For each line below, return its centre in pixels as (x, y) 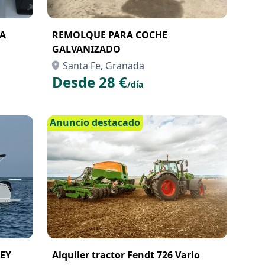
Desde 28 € (90, 82)
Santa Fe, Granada (104, 66)
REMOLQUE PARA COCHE (110, 35)
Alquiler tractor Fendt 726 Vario (126, 255)
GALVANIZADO (86, 49)
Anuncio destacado (95, 122)
